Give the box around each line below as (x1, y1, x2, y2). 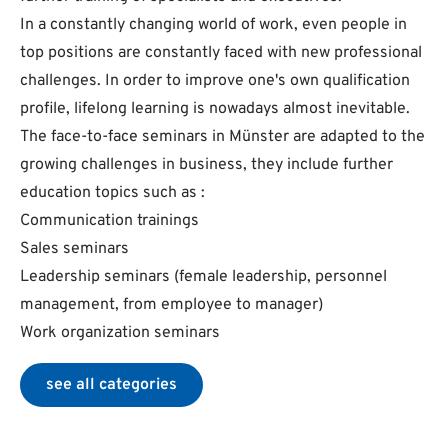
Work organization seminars (20, 323, 220, 343)
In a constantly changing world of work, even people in (20, 15, 407, 35)
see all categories (46, 375, 177, 395)
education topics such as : (20, 183, 205, 203)
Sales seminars (20, 239, 129, 259)
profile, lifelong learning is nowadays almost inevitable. (20, 99, 410, 119)
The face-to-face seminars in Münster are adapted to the (20, 127, 425, 147)
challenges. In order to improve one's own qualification (20, 71, 410, 91)
